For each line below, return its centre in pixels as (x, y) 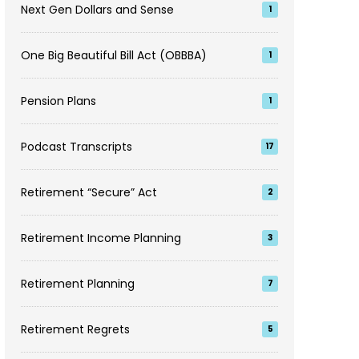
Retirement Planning (78, 283)
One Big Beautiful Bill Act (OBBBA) (114, 55)
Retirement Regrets (76, 329)
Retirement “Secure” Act (89, 192)
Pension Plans (59, 101)
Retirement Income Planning (101, 238)
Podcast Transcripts (77, 146)
